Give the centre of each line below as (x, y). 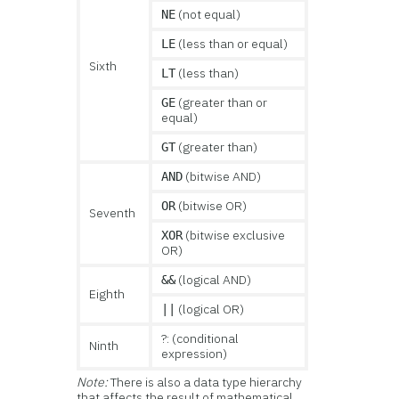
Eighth (107, 294)
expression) (195, 354)
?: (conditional (200, 338)
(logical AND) (214, 280)
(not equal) (208, 14)
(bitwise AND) (222, 176)
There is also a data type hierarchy (207, 382)
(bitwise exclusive (234, 235)
